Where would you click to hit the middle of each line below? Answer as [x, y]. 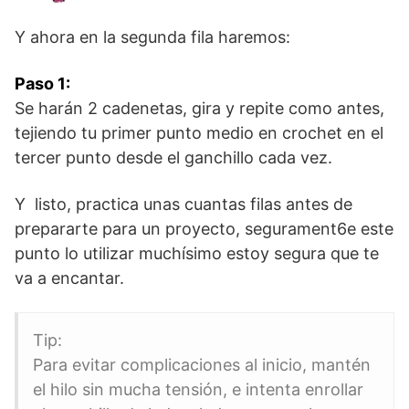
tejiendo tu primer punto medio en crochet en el [199, 132]
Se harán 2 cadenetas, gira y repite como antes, [199, 108]
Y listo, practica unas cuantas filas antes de [184, 204]
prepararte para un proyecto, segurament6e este [204, 228]
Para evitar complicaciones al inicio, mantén [202, 364]
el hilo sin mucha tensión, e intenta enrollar [198, 389]
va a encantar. [69, 278]
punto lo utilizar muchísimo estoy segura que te [197, 253]
